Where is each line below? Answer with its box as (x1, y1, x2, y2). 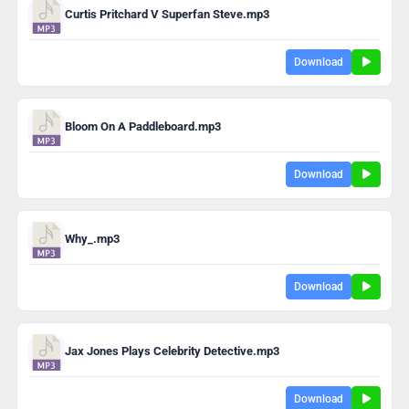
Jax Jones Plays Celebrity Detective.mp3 (64, 343, 279, 358)
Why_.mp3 (64, 231, 120, 246)
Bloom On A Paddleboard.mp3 (64, 119, 221, 133)
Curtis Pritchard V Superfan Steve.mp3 (64, 6, 269, 21)
